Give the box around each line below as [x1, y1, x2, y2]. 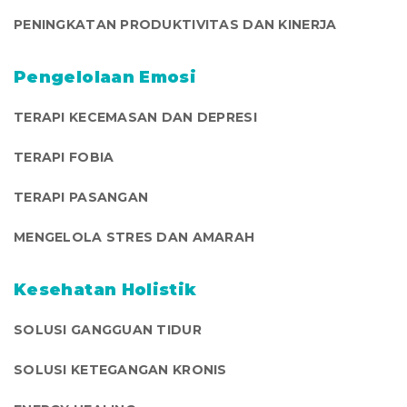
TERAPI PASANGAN [14, 188, 149, 205]
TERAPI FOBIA [14, 148, 114, 165]
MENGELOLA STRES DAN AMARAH [14, 228, 255, 245]
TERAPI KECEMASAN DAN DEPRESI [14, 108, 257, 125]
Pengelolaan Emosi [14, 66, 197, 87]
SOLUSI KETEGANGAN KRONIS [14, 361, 227, 378]
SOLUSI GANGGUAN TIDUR [14, 321, 202, 338]
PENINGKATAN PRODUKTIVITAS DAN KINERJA [14, 15, 337, 33]
